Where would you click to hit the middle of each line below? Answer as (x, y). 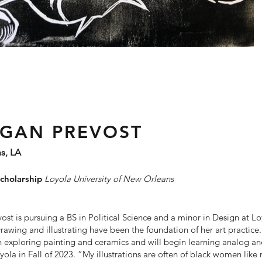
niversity (96, 179)
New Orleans (148, 179)
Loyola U (62, 179)
